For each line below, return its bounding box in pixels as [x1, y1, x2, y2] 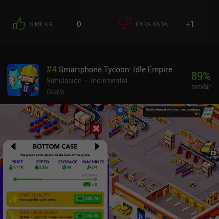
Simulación [46, 75, 82, 85]
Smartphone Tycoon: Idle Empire [59, 64, 172, 75]
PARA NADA [136, 20, 168, 28]
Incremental [91, 75, 128, 85]
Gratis [46, 87, 64, 96]
